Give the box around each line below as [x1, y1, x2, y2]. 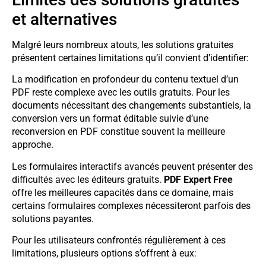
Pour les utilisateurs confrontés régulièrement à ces [12, 234, 226, 246]
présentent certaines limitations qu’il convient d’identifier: [12, 52, 249, 64]
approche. [12, 139, 53, 151]
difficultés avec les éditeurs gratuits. [12, 173, 164, 185]
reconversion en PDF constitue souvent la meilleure [12, 126, 225, 138]
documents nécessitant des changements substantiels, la [12, 100, 251, 112]
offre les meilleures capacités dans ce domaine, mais [12, 186, 233, 198]
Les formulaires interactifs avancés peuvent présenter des [12, 160, 253, 172]
